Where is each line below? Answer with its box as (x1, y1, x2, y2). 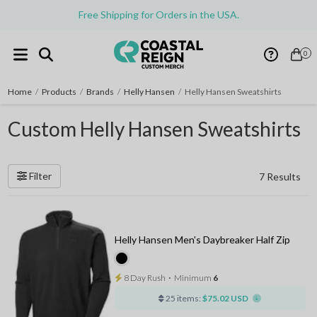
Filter (27, 170, 52, 182)
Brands (86, 86, 115, 97)
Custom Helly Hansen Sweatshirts (8, 117, 301, 141)
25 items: (164, 293, 202, 304)
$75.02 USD (202, 293, 249, 304)
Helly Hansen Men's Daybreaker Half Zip (114, 234, 290, 246)
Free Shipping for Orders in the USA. (78, 8, 239, 21)
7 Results (258, 170, 301, 183)
